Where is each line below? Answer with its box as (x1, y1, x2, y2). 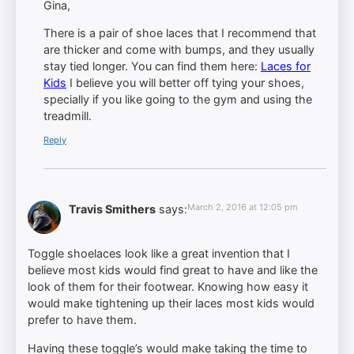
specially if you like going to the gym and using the (43, 92, 312, 107)
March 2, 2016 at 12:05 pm (187, 201, 298, 213)
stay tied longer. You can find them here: (43, 59, 261, 73)
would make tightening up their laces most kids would (28, 296, 314, 311)
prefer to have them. (28, 313, 137, 327)
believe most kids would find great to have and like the (28, 263, 318, 277)
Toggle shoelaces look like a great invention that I (28, 247, 290, 261)
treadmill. (43, 109, 92, 123)
